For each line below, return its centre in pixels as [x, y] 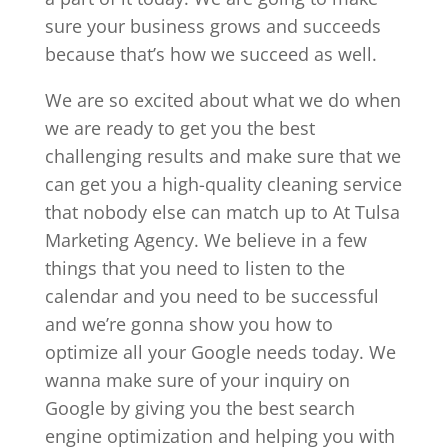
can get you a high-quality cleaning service [223, 183]
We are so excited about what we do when [222, 99]
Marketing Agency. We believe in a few [205, 239]
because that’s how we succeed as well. [210, 53]
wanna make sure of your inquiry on [197, 379]
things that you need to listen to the [194, 267]
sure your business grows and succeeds [212, 25]
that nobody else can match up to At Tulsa [222, 211]
